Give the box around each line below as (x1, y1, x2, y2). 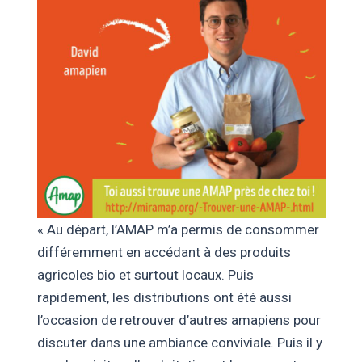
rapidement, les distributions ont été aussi (36, 288, 292, 305)
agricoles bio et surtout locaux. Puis (36, 266, 254, 283)
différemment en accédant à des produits (36, 243, 291, 260)
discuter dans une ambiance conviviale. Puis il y (36, 334, 322, 351)
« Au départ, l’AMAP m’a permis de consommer (36, 221, 319, 238)
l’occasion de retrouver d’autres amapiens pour (36, 311, 321, 328)
